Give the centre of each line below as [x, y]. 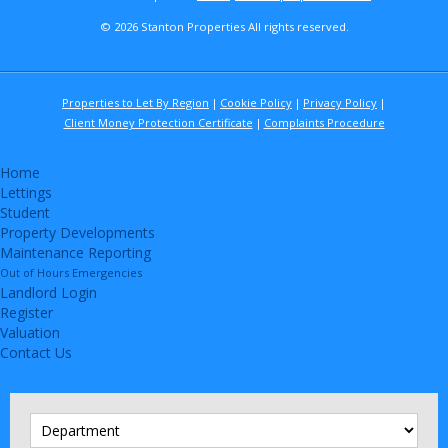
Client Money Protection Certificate [158, 122]
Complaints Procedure [324, 122]
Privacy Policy [340, 102]
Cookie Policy [256, 102]
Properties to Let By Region [135, 102]
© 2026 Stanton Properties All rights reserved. [224, 26]
